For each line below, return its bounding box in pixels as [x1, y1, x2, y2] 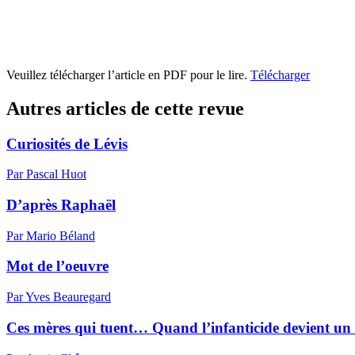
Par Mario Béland [6, 228, 95, 242]
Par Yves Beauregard [6, 290, 111, 304]
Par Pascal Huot [6, 167, 86, 181]
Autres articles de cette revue [6, 97, 244, 119]
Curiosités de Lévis [6, 135, 128, 152]
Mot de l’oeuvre [6, 258, 109, 275]
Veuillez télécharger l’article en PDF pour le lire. [6, 67, 250, 82]
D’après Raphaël [6, 196, 116, 213]
